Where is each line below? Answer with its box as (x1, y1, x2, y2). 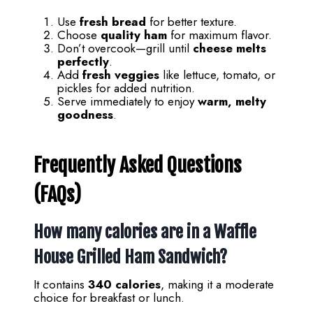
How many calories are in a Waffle (34, 221, 256, 242)
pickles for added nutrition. (57, 80, 195, 96)
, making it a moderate (161, 276, 274, 293)
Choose (57, 27, 101, 43)
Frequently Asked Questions (34, 153, 242, 177)
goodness (57, 106, 113, 123)
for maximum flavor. (167, 27, 272, 43)
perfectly (57, 53, 109, 70)
